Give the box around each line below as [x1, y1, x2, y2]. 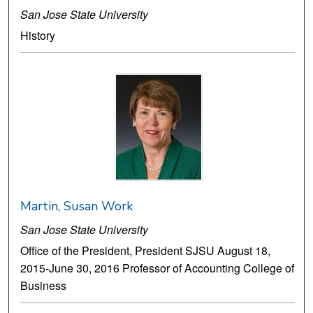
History [20, 27, 56, 44]
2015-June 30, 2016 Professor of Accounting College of [20, 260, 295, 277]
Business [20, 277, 67, 294]
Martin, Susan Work [20, 198, 133, 215]
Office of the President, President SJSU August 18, [20, 242, 271, 259]
